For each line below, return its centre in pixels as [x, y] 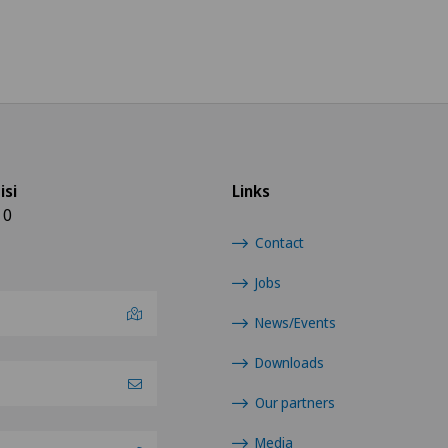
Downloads [290, 362]
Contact [280, 242]
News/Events [296, 322]
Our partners [295, 402]
